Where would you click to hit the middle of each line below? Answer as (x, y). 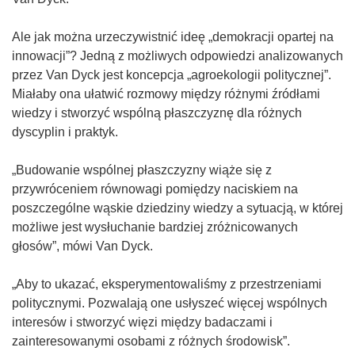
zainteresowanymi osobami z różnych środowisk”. (151, 341)
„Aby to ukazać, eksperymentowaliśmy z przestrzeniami (167, 284)
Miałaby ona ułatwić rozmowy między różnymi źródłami (166, 94)
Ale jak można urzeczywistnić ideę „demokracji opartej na (173, 36)
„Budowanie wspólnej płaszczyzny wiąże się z (142, 170)
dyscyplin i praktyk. (65, 132)
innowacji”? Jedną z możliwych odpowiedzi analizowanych (177, 55)
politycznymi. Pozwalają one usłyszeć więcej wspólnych (170, 303)
